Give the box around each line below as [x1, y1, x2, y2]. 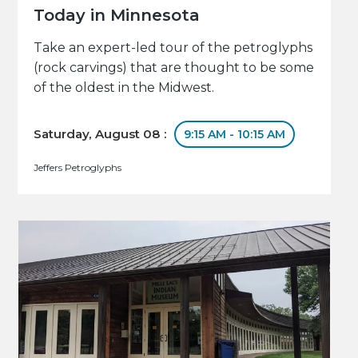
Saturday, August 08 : [34, 126, 171, 142]
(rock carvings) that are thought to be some [34, 60, 315, 76]
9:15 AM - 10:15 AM [184, 127, 286, 142]
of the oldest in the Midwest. [34, 80, 215, 96]
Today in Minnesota [34, 6, 201, 26]
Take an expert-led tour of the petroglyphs [34, 40, 313, 56]
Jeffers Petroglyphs [34, 161, 122, 174]
